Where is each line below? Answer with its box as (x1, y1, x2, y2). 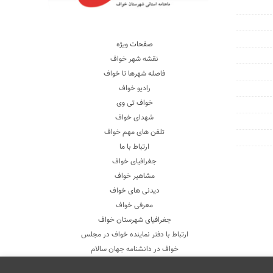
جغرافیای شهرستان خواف (97, 214, 171, 225)
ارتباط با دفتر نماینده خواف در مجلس (80, 229, 188, 240)
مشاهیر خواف (114, 170, 155, 182)
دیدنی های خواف (109, 185, 160, 196)
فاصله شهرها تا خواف (104, 68, 166, 79)
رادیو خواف (118, 82, 151, 94)
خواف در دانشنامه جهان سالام (90, 243, 179, 255)
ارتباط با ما (119, 141, 150, 152)
